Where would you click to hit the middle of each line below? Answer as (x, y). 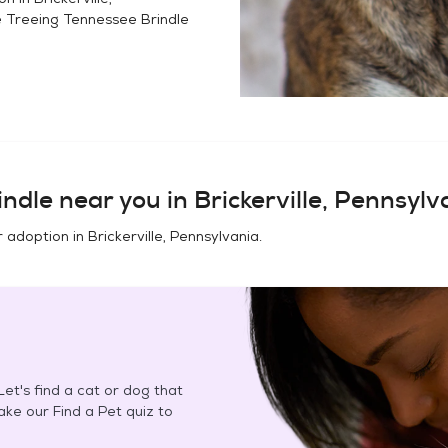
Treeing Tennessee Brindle (97, 19)
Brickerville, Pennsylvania (173, 236)
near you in (123, 200)
